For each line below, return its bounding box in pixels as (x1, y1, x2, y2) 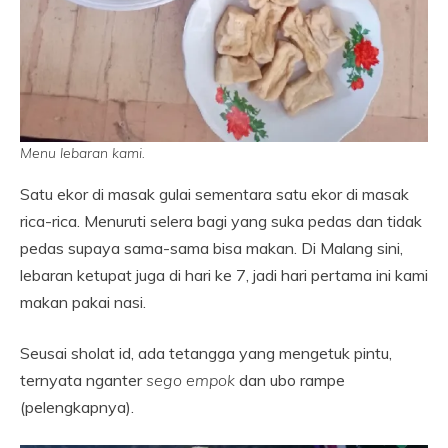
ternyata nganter (20, 370, 146, 391)
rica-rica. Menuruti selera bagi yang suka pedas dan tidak (20, 211, 422, 232)
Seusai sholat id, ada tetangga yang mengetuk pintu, (20, 343, 392, 364)
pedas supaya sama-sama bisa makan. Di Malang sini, (20, 238, 403, 259)
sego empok (146, 370, 235, 391)
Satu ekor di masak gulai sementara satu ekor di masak (20, 184, 409, 205)
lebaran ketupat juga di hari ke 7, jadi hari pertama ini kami (20, 265, 428, 286)
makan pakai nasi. (20, 292, 146, 313)
